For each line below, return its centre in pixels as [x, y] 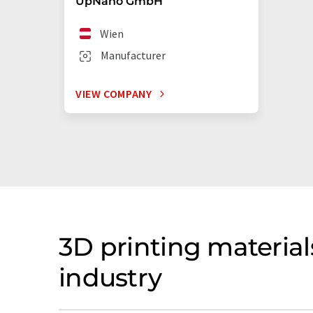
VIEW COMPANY [114, 94]
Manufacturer [133, 55]
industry [110, 277]
